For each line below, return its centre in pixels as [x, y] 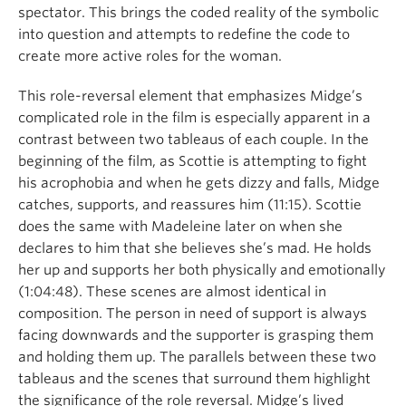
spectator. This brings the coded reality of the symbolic [198, 12]
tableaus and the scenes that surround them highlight [194, 378]
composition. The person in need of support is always [193, 313]
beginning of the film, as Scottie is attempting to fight [193, 161]
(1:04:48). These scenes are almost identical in [172, 291]
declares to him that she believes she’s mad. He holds [195, 248]
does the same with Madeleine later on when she [180, 226]
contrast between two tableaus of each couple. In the [193, 139]
